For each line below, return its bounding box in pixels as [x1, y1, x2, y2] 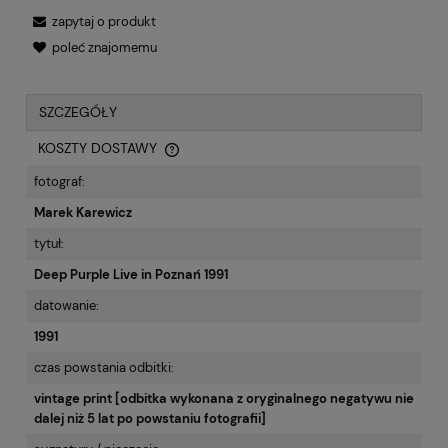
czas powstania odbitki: [34, 359, 174, 377]
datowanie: [34, 297, 99, 315]
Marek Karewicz [34, 204, 132, 222]
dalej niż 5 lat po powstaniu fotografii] [34, 410, 266, 428]
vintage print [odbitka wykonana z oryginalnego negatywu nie [34, 390, 414, 408]
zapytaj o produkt [52, 13, 156, 31]
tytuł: [34, 235, 64, 253]
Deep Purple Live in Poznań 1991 [34, 266, 228, 284]
